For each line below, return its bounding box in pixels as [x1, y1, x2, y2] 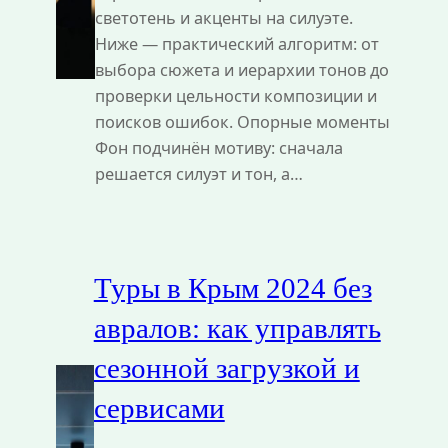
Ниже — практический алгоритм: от [94, 32, 379, 55]
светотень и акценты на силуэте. [94, 6, 353, 29]
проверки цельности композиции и [94, 84, 377, 107]
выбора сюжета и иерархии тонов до [94, 58, 389, 81]
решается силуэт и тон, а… [94, 162, 303, 185]
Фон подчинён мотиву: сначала [94, 136, 343, 159]
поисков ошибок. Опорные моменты [94, 110, 390, 133]
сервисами [93, 391, 225, 424]
